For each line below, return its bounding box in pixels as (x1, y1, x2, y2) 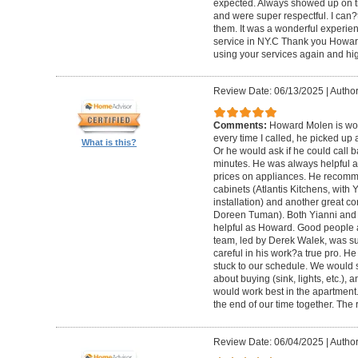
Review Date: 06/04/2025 (213, 336, 324, 348)
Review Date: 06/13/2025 (213, 86, 324, 97)
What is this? (82, 137, 137, 148)
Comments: (213, 120, 269, 132)
